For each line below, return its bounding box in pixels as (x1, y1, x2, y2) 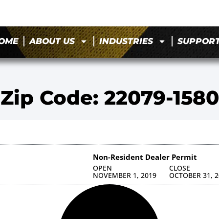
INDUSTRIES (99, 36, 153, 46)
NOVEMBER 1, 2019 (92, 170, 156, 180)
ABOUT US (29, 36, 75, 46)
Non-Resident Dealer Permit (92, 152, 197, 162)
